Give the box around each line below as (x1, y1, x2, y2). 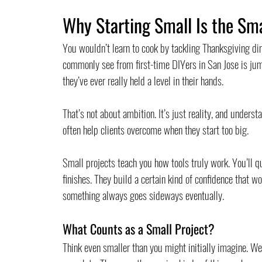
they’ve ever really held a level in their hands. (62, 71, 223, 88)
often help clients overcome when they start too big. (62, 120, 249, 137)
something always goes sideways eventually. (62, 186, 224, 203)
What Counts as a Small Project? (62, 219, 215, 238)
